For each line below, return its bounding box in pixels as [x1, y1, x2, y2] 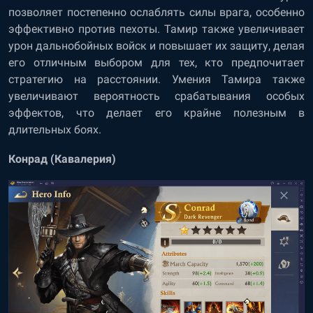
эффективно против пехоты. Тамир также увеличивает [8, 22, 305, 36]
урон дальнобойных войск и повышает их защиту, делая [8, 38, 305, 52]
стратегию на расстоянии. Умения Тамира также [8, 72, 305, 86]
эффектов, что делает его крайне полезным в [8, 105, 305, 119]
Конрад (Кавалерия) [8, 152, 116, 166]
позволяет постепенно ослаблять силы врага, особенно [8, 5, 305, 19]
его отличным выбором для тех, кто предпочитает [8, 55, 305, 69]
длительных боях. [8, 122, 101, 136]
